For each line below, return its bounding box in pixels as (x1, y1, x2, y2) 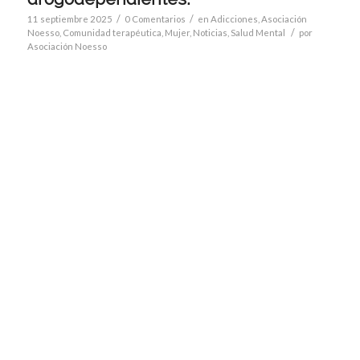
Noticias (192, 27, 227, 38)
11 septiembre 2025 (27, 13, 112, 24)
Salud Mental (230, 27, 285, 38)
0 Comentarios (124, 13, 186, 24)
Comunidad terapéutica (62, 27, 162, 38)
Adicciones (210, 13, 258, 24)
